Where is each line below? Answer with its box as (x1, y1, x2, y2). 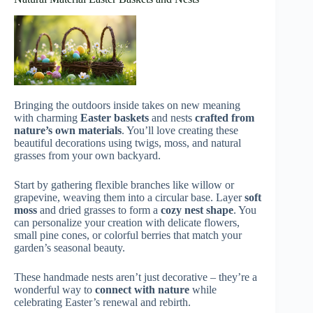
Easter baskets (80, 112, 149, 124)
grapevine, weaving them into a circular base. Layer (14, 191, 245, 204)
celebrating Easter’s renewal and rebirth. (14, 296, 191, 309)
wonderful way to (14, 284, 95, 296)
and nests (149, 112, 195, 124)
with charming (14, 112, 80, 124)
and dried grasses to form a (37, 204, 161, 217)
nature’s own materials (14, 124, 122, 137)
